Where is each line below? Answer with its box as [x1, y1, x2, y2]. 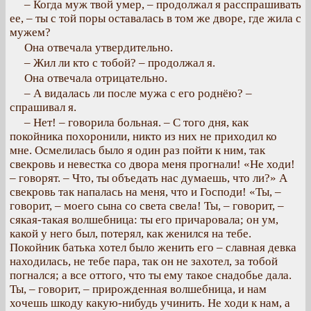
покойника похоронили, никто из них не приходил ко [10, 130, 277, 143]
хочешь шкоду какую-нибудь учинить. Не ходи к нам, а [10, 296, 290, 310]
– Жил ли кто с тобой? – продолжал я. [24, 56, 215, 69]
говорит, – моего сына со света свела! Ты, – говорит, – [10, 199, 284, 212]
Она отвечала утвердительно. [24, 41, 173, 54]
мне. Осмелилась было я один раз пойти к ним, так [10, 144, 265, 157]
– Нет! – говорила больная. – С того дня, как [24, 116, 249, 129]
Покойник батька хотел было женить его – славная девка [10, 241, 296, 254]
